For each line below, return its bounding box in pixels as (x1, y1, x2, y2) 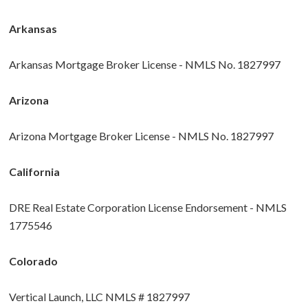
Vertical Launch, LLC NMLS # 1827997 (9, 290, 190, 304)
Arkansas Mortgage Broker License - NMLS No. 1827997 (9, 58, 280, 71)
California (9, 165, 60, 179)
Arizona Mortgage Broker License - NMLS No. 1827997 (9, 129, 274, 143)
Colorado (9, 254, 58, 268)
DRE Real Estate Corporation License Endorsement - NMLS (9, 201, 287, 214)
